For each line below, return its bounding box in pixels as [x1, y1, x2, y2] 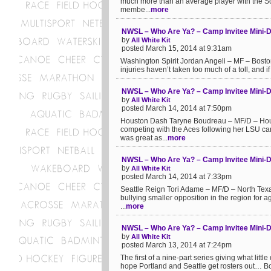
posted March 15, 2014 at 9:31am [122, 44, 232, 53]
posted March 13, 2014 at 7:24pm [122, 241, 232, 249]
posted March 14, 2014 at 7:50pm [122, 104, 232, 113]
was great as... [120, 134, 168, 142]
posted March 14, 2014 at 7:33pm [122, 172, 232, 181]
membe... [120, 5, 151, 14]
